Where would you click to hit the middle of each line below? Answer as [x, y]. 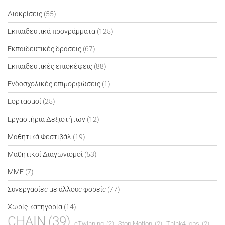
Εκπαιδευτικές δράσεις [44, 48]
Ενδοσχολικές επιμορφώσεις [54, 84]
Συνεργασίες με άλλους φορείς [57, 189]
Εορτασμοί [24, 101]
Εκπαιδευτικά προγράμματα [51, 31]
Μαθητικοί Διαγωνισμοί [45, 154]
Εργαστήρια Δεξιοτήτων [46, 119]
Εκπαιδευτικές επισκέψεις [50, 66]
